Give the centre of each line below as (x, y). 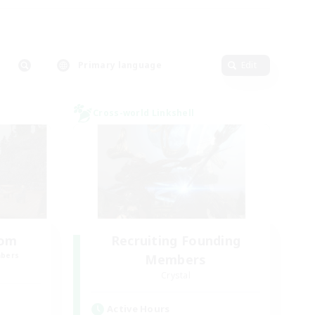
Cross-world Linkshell (144, 113)
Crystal (176, 275)
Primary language (120, 65)
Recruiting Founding (176, 240)
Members (176, 259)
